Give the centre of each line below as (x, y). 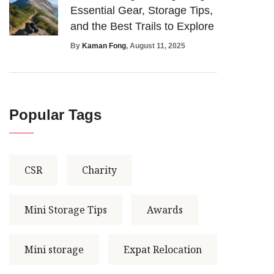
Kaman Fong (104, 46)
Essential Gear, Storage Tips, (142, 10)
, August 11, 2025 (156, 46)
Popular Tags (55, 114)
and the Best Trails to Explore (142, 26)
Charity (99, 170)
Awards (165, 209)
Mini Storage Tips (66, 209)
